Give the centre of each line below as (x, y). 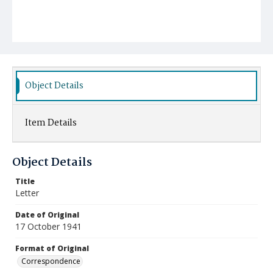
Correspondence (51, 261)
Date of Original (47, 215)
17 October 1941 (48, 226)
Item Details (51, 123)
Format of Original (52, 248)
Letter (27, 193)
